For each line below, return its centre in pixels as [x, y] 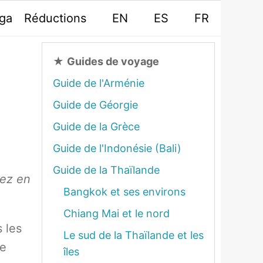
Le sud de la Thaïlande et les [134, 235]
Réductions [55, 18]
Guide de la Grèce [96, 127]
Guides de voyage [113, 61]
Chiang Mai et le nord [117, 213]
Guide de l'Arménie [99, 83]
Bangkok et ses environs [124, 192]
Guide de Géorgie [95, 105]
